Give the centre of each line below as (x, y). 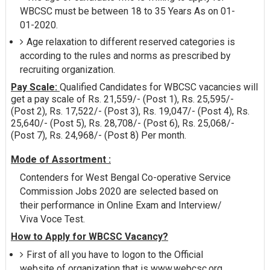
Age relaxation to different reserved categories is (130, 42)
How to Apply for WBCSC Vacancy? (89, 236)
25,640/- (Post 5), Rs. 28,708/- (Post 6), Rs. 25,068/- (122, 124)
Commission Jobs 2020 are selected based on (119, 192)
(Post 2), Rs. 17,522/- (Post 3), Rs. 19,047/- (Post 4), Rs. (130, 111)
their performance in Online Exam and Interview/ (121, 206)
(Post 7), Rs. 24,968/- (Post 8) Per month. (98, 136)
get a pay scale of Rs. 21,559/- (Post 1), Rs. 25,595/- (122, 99)
